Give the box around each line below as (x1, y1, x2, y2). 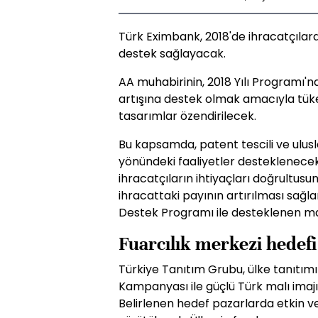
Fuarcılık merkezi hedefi (119, 232, 317, 256)
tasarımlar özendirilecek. (119, 108, 256, 124)
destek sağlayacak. (119, 45, 226, 62)
